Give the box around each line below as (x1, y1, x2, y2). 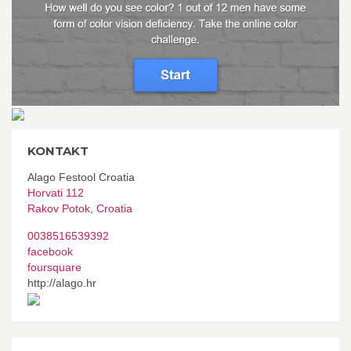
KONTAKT (27, 143, 89, 158)
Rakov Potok (27, 201, 90, 215)
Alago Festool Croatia (27, 170, 135, 183)
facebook (27, 244, 73, 258)
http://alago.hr (27, 276, 96, 289)
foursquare (27, 260, 81, 273)
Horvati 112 (27, 186, 84, 199)
